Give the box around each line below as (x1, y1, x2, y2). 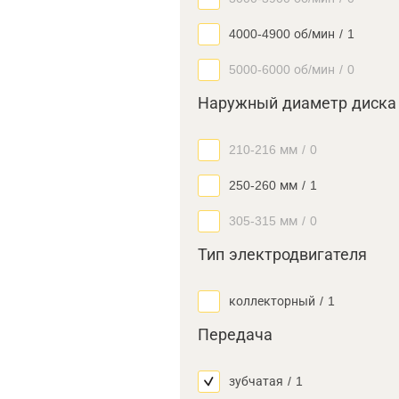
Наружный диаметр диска (198, 94, 396, 112)
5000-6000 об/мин (229, 62, 335, 77)
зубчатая (229, 374, 283, 388)
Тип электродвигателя (198, 246, 367, 264)
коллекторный (229, 294, 315, 308)
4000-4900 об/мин (229, 27, 335, 41)
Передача (198, 326, 273, 344)
